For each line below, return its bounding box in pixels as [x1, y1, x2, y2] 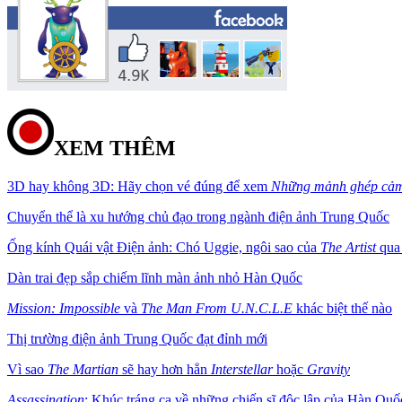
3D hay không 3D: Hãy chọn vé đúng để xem [7, 178, 271, 194]
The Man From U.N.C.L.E [141, 300, 293, 316]
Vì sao [7, 361, 48, 377]
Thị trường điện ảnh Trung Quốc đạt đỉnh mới [7, 330, 267, 346]
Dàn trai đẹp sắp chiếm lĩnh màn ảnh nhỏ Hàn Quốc [7, 269, 302, 285]
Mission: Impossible [7, 300, 120, 316]
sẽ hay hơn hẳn [118, 361, 211, 377]
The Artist [320, 239, 376, 255]
